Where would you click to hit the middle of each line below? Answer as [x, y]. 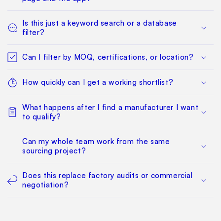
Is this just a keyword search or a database [100, 23]
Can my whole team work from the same [96, 141]
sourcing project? [54, 150]
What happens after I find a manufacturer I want [110, 107]
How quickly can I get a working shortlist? [98, 82]
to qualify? [42, 116]
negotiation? [46, 184]
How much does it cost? [67, 209]
